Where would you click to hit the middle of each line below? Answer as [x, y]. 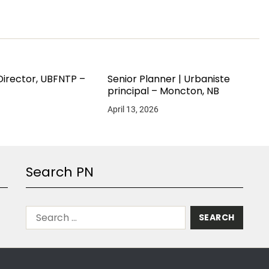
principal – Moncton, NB [163, 91]
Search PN [60, 172]
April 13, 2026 [133, 109]
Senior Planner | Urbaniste [168, 79]
